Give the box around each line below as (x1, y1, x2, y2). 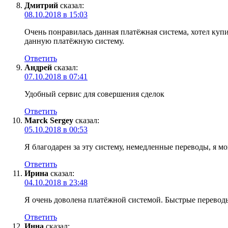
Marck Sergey (24, 116, 73, 125)
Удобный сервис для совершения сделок (24, 89, 164, 98)
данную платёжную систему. (24, 36, 124, 45)
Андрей (24, 63, 52, 72)
